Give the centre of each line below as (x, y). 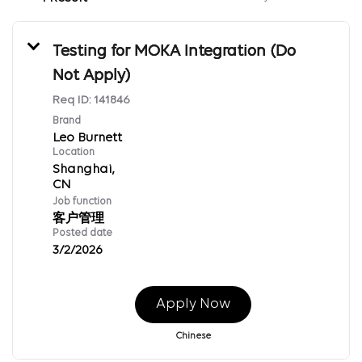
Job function (82, 201)
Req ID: (73, 100)
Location (74, 152)
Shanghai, (84, 169)
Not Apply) (91, 76)
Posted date (82, 233)
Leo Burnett (87, 138)
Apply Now (193, 304)
